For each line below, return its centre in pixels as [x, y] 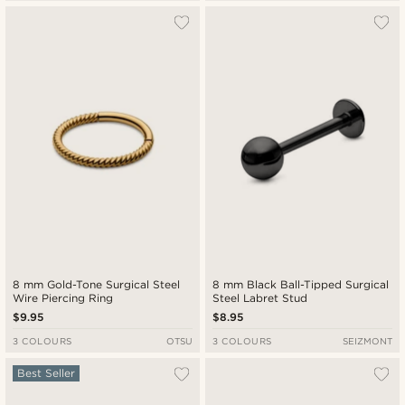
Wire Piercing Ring [63, 297]
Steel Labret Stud [260, 297]
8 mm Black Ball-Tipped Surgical [301, 284]
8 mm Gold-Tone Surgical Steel [97, 284]
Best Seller [47, 372]
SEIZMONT [367, 340]
